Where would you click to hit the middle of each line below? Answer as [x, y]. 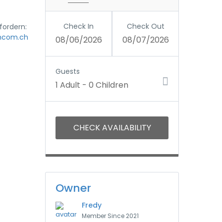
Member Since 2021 [110, 216]
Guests [68, 71]
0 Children [109, 85]
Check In [79, 26]
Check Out [145, 26]
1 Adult [68, 85]
